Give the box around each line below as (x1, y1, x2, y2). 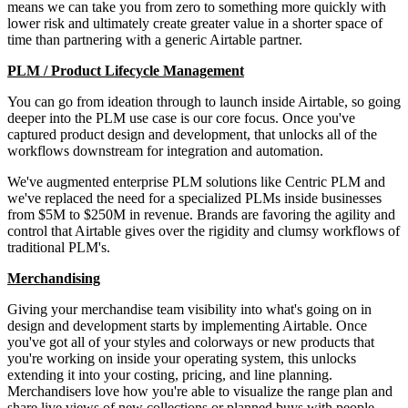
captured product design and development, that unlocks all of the (7, 126, 377, 142)
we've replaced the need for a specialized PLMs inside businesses (7, 189, 382, 206)
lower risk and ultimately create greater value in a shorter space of (7, 15, 382, 31)
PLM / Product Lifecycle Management (7, 62, 244, 78)
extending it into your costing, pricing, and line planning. (7, 366, 332, 382)
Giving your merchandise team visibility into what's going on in (7, 301, 372, 317)
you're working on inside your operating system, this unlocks (7, 350, 356, 366)
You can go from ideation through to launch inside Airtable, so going (7, 93, 401, 109)
